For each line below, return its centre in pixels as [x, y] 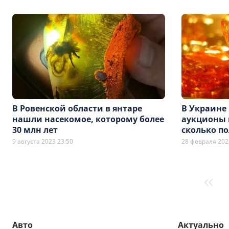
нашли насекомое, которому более [88, 119]
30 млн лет [35, 130]
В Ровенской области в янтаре [77, 109]
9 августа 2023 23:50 [43, 142]
